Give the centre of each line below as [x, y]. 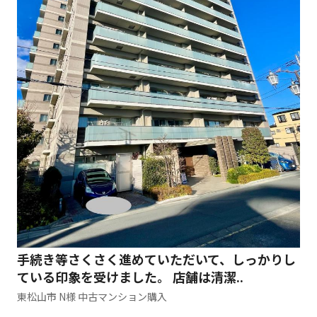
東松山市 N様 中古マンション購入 [92, 296]
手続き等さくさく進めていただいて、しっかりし [156, 259]
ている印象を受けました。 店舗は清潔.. [130, 276]
